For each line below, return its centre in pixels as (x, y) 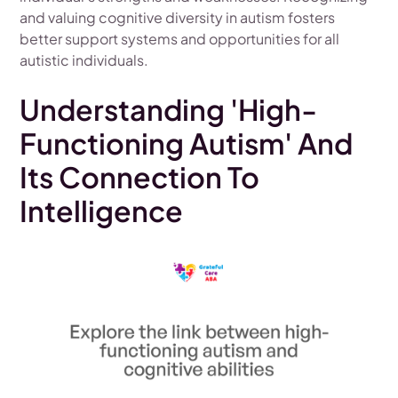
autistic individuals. (84, 60)
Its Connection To (140, 177)
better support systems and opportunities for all (180, 39)
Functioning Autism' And (187, 143)
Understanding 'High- (169, 110)
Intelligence (102, 211)
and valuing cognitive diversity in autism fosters (178, 18)
